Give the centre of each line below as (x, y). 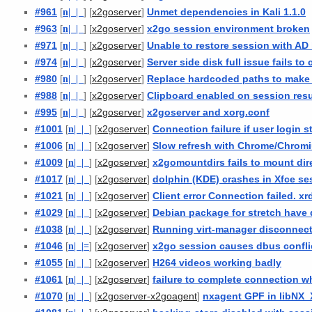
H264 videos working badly (217, 262)
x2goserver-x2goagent (147, 296)
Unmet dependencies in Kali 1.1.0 (226, 11)
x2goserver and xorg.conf (208, 112)
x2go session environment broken (228, 28)
